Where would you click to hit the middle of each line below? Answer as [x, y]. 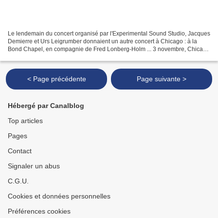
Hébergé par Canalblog [46, 106]
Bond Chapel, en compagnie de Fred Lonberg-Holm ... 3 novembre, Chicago [109, 49]
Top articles [25, 121]
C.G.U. [18, 181]
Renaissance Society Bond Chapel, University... [71, 57]
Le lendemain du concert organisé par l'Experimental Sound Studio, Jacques [109, 33]
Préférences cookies [39, 211]
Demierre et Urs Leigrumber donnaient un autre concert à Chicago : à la [102, 41]
